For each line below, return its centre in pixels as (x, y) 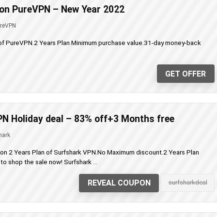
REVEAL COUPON (119, 183)
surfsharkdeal (188, 183)
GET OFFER (186, 74)
